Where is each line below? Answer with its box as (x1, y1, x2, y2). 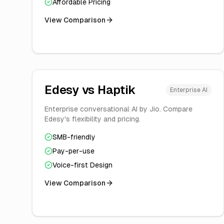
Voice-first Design (52, 161, 112, 169)
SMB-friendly (52, 133, 95, 141)
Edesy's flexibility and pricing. (44, 115, 140, 123)
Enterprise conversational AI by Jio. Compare (44, 105, 192, 113)
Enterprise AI (170, 86, 207, 93)
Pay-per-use (52, 147, 94, 155)
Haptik (97, 83, 136, 96)
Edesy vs (44, 83, 97, 96)
